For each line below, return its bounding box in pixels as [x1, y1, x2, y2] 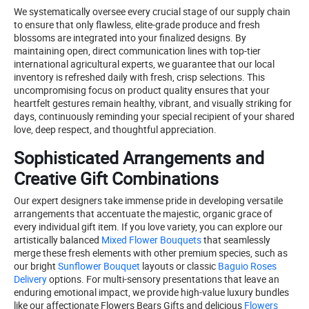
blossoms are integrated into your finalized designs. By [14, 30, 246, 44]
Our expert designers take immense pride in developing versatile [14, 193, 283, 207]
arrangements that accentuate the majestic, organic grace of [14, 206, 272, 220]
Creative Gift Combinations [14, 166, 219, 190]
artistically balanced [14, 232, 99, 246]
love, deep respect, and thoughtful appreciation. [14, 122, 217, 136]
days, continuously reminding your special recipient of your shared [14, 109, 295, 123]
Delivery [14, 272, 47, 286]
